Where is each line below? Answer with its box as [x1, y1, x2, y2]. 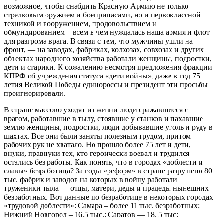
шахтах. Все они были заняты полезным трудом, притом [4, 131, 191, 140]
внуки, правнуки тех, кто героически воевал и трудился [4, 149, 189, 157]
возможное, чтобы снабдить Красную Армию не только [4, 1, 188, 10]
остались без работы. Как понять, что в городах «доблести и [4, 157, 203, 166]
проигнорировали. [4, 89, 65, 97]
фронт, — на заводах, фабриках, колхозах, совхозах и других [4, 45, 204, 54]
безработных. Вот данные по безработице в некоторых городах [4, 192, 213, 201]
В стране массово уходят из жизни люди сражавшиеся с [4, 105, 188, 114]
